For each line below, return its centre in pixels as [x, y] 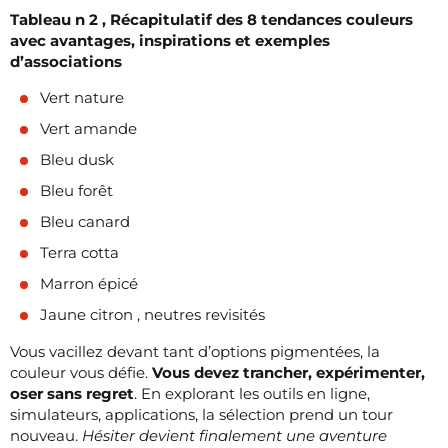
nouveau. [46, 435]
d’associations [66, 61]
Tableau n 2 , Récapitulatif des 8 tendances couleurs [211, 19]
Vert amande [88, 128]
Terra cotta [79, 252]
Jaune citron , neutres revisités [152, 314]
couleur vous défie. [81, 372]
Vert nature [82, 97]
